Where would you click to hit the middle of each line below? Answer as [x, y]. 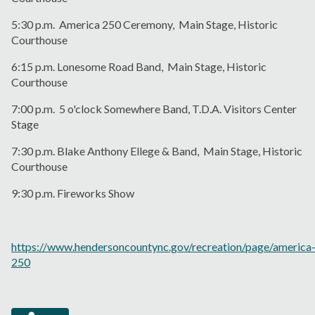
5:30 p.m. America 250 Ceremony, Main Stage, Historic [144, 24]
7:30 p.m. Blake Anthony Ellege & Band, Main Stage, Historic [157, 150]
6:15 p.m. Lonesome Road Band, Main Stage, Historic [139, 66]
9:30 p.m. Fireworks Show [73, 193]
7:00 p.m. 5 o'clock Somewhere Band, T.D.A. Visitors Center [154, 108]
